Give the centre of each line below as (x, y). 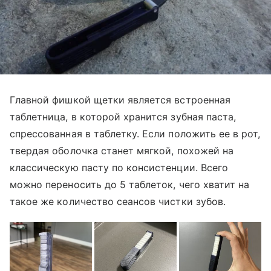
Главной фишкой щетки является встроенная (120, 100)
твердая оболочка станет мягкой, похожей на (122, 150)
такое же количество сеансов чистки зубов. (118, 201)
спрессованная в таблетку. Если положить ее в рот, (135, 133)
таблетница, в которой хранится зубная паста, (123, 116)
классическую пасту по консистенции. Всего (119, 167)
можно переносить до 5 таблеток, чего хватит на (130, 184)
